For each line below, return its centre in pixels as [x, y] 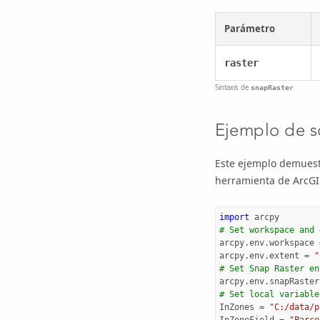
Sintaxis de [232, 87]
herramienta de [254, 180]
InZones [236, 307]
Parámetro [249, 29]
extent [284, 255]
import [234, 217]
